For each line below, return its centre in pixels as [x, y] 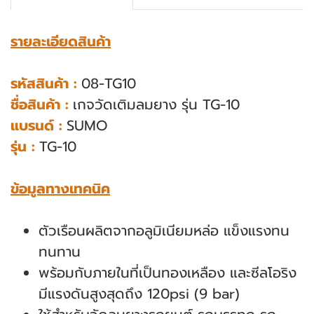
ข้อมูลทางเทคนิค [60, 189]
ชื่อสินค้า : [39, 104]
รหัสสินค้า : [43, 83]
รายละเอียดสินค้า [61, 41]
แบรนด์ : [36, 125]
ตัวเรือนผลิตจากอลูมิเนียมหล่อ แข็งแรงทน [164, 231]
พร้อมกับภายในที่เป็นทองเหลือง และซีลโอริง [168, 273]
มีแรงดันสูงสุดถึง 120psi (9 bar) [139, 294]
